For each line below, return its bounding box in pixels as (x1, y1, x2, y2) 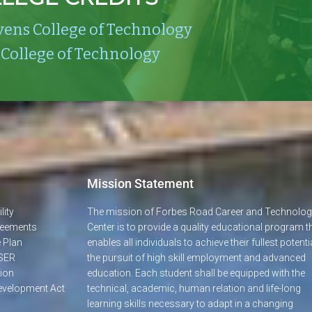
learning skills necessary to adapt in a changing (87, 297, 294, 309)
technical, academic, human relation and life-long (87, 282, 302, 294)
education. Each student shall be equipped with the (87, 267, 306, 279)
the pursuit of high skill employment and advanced (87, 251, 306, 263)
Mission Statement (87, 175, 194, 191)
